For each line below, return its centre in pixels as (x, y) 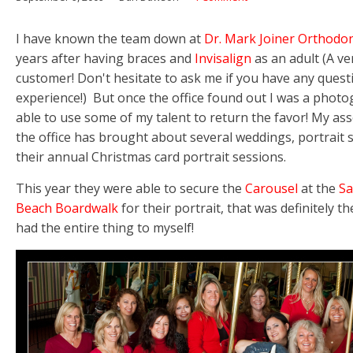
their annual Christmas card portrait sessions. (151, 157)
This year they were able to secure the (130, 189)
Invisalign (223, 59)
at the (318, 189)
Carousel (271, 189)
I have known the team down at (110, 39)
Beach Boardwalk (67, 208)
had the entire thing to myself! (105, 228)
